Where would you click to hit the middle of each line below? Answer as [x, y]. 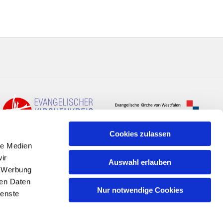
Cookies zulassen [140, 134]
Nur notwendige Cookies [140, 190]
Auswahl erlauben [140, 162]
